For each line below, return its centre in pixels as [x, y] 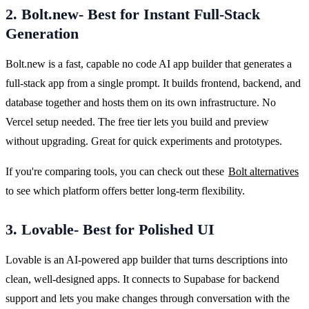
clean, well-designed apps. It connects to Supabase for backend [142, 279]
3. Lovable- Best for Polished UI [110, 229]
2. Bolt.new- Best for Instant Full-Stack [133, 14]
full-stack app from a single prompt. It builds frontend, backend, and [153, 83]
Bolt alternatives [263, 171]
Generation [42, 33]
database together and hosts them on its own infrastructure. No [141, 102]
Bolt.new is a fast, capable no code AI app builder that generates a [149, 63]
